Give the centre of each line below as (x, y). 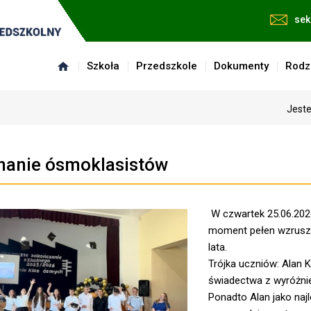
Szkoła (103, 66)
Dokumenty (241, 66)
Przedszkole (167, 66)
